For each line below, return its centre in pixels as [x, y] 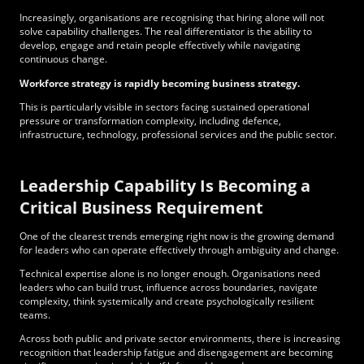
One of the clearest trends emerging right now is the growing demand [177, 236]
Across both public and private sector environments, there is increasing [180, 339]
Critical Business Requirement [141, 208]
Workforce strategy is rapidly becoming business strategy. [160, 83]
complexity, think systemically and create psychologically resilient [167, 301]
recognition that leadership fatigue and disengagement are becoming [176, 353]
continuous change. [63, 59]
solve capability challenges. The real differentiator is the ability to [166, 32]
